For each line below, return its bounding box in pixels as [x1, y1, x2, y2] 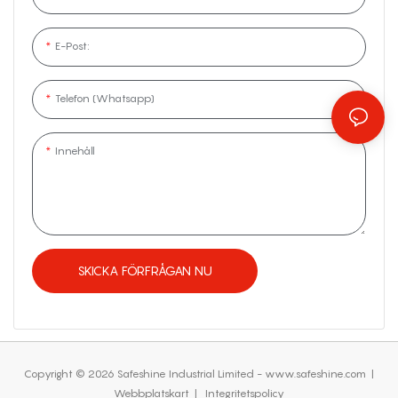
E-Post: [55, 38, 90, 52]
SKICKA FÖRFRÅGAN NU [77, 262, 212, 278]
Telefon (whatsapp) [55, 91, 155, 105]
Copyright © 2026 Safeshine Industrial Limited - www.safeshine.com [24, 367, 369, 381]
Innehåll [55, 143, 95, 157]
